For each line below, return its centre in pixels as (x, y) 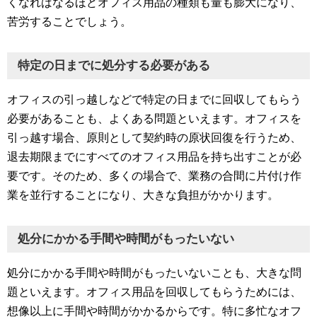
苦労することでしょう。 (69, 21)
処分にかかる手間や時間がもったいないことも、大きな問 (154, 272)
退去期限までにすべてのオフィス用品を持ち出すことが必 (154, 156)
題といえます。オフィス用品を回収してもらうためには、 (154, 292)
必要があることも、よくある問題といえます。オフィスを (154, 118)
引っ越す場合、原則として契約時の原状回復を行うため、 (154, 137)
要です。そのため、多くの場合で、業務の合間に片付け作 (154, 175)
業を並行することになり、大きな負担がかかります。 (143, 195)
